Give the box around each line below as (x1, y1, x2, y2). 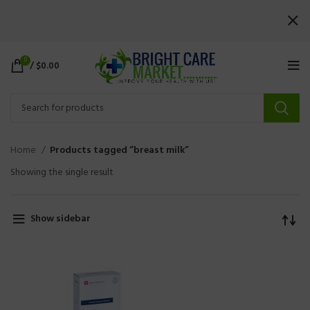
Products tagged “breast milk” (50, 143, 189, 158)
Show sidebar (30, 210, 91, 227)
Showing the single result (10, 165, 113, 181)
